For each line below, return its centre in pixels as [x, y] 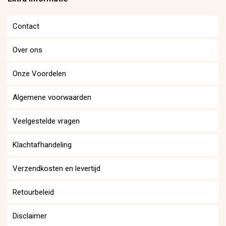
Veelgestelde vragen [46, 121]
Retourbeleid [33, 192]
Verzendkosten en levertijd [56, 168]
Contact [26, 26]
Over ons [27, 50]
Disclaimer [30, 216]
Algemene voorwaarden [52, 97]
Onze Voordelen [39, 73]
